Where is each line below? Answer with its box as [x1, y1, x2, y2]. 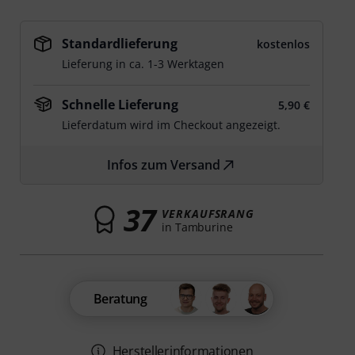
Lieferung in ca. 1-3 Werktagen [62, 56, 225, 71]
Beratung [93, 290, 147, 307]
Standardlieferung [62, 35, 178, 52]
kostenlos [256, 36, 310, 52]
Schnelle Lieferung [62, 96, 179, 113]
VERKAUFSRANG [162, 205, 255, 221]
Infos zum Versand [107, 156, 221, 174]
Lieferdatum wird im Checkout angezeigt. [62, 117, 281, 132]
